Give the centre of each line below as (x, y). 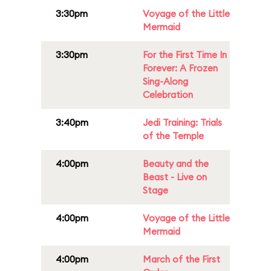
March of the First (181, 259)
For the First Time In (185, 55)
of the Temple (173, 136)
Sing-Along (165, 81)
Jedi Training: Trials (182, 122)
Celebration (168, 95)
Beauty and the (176, 164)
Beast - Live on (175, 177)
